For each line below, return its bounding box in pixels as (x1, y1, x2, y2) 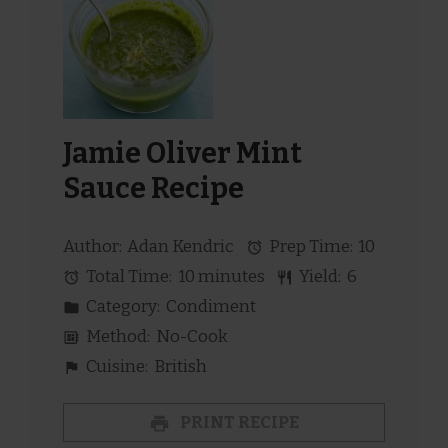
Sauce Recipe (63, 171, 244, 207)
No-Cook (155, 325, 228, 347)
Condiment (165, 295, 256, 317)
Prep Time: (266, 235, 354, 257)
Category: (83, 295, 161, 317)
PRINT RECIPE (176, 412, 299, 434)
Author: (63, 235, 122, 257)
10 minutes (177, 265, 265, 287)
